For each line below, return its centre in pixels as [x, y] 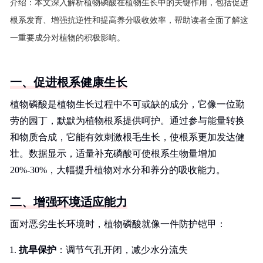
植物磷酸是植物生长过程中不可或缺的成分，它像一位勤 [127, 104]
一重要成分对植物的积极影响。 [68, 38]
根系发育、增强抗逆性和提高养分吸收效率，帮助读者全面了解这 [129, 20]
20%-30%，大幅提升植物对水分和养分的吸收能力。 [118, 170]
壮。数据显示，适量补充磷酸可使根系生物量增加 [113, 154]
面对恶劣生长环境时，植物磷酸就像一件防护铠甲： [118, 224]
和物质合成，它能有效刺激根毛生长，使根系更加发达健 [127, 137]
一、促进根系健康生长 [69, 82]
